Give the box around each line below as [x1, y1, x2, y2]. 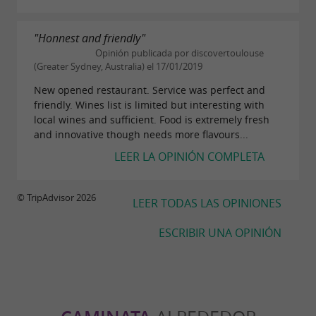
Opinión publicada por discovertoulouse [93, 47, 264, 60]
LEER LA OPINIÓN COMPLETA [114, 148, 265, 164]
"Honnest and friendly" [34, 30, 145, 47]
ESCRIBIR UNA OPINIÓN [159, 224, 281, 241]
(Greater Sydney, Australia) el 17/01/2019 [34, 61, 202, 73]
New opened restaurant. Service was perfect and [34, 83, 265, 97]
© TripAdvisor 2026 [17, 191, 96, 204]
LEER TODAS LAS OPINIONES [133, 195, 281, 211]
